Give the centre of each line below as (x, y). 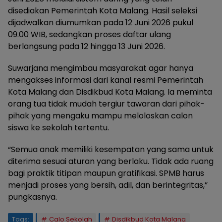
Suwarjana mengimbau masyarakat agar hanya (101, 68)
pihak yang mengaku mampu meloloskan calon (100, 116)
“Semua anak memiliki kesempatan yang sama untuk (111, 150)
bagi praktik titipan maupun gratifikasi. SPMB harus (106, 173)
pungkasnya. (32, 197)
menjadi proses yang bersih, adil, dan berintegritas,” (108, 185)
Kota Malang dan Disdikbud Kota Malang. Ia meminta (110, 92)
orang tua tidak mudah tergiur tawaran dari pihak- (106, 104)
